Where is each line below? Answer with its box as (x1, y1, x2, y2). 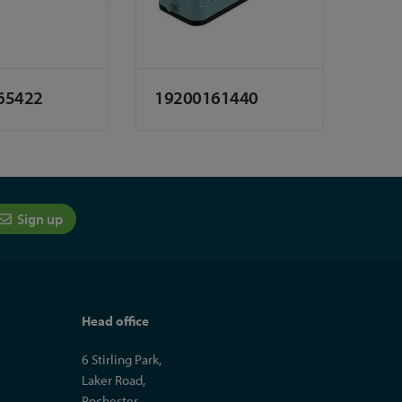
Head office (82, 312, 149, 330)
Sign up (13, 210, 63, 229)
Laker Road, (82, 371, 145, 389)
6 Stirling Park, (82, 351, 162, 369)
